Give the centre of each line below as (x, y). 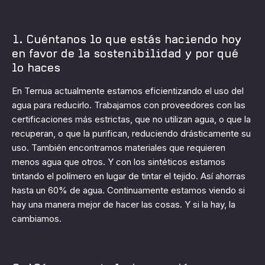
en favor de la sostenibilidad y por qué (125, 54)
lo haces (36, 68)
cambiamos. (37, 218)
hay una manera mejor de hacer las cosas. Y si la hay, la (124, 204)
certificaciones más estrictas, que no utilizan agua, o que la (131, 119)
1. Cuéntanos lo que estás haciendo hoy (127, 39)
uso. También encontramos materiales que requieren (119, 147)
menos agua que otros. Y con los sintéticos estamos (119, 161)
